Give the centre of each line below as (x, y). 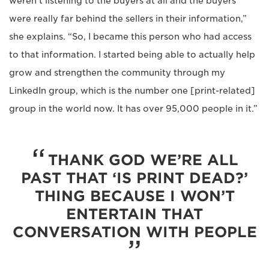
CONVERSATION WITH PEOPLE (134, 232)
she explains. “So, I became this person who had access (130, 37)
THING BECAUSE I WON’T (134, 196)
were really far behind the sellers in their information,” (128, 19)
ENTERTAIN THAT (134, 214)
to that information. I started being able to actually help (132, 55)
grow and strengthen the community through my (117, 73)
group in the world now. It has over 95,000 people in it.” (133, 109)
